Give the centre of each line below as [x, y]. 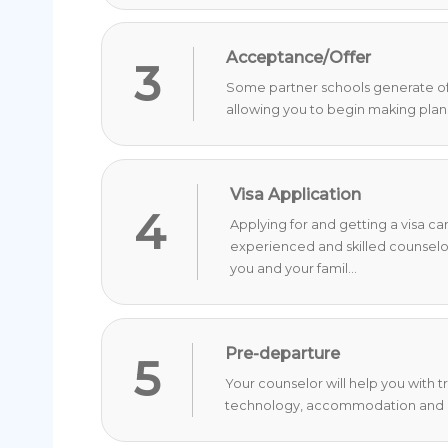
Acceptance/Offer [299, 58]
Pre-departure [283, 353]
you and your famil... [294, 269]
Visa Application [296, 195]
